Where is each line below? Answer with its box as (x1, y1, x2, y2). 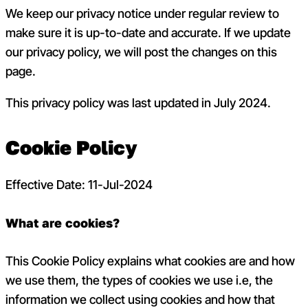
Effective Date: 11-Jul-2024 (5, 176, 153, 194)
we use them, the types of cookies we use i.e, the (5, 272, 273, 289)
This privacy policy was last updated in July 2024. (5, 93, 271, 111)
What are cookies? (5, 215, 120, 230)
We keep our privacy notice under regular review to (5, 5, 279, 23)
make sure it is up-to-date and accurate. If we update (5, 24, 291, 42)
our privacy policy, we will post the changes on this (5, 43, 277, 61)
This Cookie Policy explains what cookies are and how (5, 252, 295, 270)
